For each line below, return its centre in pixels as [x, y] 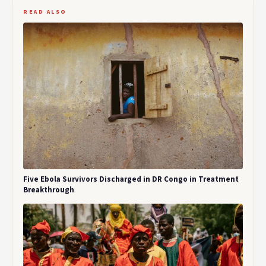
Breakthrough [49, 190]
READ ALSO [45, 12]
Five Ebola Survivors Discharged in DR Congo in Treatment [131, 179]
